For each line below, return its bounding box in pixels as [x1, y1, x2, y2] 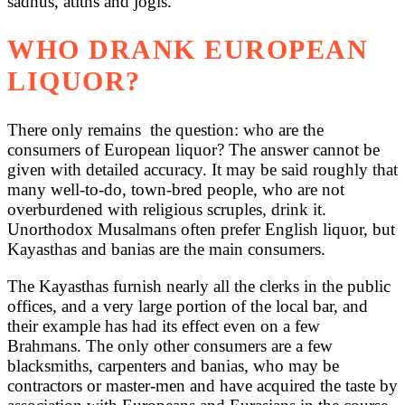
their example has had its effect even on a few [7, 316, 320, 336]
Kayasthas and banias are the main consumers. [7, 240, 325, 259]
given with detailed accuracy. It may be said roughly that [7, 160, 398, 180]
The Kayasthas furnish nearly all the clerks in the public [7, 277, 391, 297]
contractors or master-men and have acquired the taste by [7, 376, 398, 396]
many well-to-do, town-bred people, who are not [7, 180, 344, 200]
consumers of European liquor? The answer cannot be [7, 140, 380, 160]
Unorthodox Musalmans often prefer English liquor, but [7, 220, 395, 240]
